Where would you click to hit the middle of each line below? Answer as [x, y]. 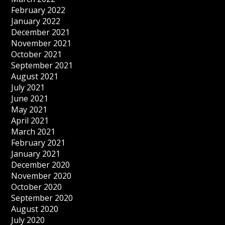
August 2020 [35, 209]
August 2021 [35, 76]
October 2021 [37, 54]
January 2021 [36, 154]
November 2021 [41, 43]
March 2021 [33, 132]
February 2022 [38, 10]
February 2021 [38, 143]
